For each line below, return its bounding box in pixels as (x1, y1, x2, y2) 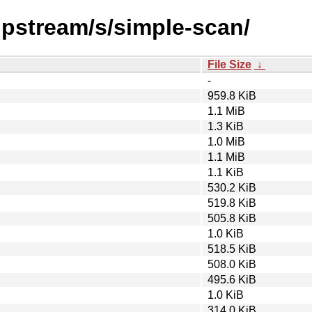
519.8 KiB (208, 196, 256, 209)
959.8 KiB (208, 89, 256, 102)
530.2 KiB (208, 181, 256, 194)
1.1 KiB (208, 166, 244, 178)
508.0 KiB (208, 258, 256, 270)
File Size (208, 58, 251, 70)
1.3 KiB (208, 120, 244, 132)
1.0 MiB (208, 135, 245, 148)
